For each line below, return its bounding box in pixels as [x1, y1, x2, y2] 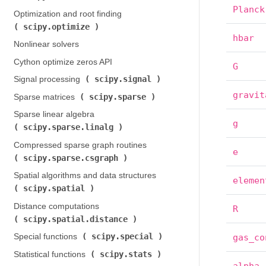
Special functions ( [13, 232, 82, 241]
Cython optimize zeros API [13, 57, 112, 66]
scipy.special [91, 232, 158, 241]
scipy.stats [99, 249, 157, 259]
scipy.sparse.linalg [23, 122, 118, 132]
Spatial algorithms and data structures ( [13, 171, 159, 180]
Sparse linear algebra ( [13, 110, 97, 119]
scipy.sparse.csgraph [23, 153, 123, 163]
